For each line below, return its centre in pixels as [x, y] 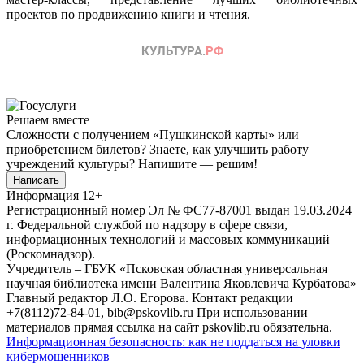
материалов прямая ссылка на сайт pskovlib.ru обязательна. [169, 327]
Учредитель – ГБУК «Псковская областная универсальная [167, 268]
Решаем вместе [48, 119]
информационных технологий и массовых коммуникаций [168, 239]
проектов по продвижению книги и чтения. [128, 14]
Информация [43, 195]
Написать [36, 180]
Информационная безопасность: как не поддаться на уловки [173, 341]
